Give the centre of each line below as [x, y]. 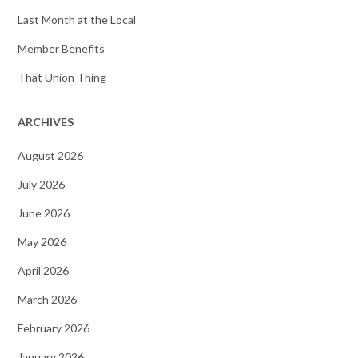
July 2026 [41, 184]
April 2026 [43, 270]
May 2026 [42, 241]
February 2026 [54, 328]
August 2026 [50, 155]
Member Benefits [61, 48]
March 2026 [47, 299]
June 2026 [44, 213]
